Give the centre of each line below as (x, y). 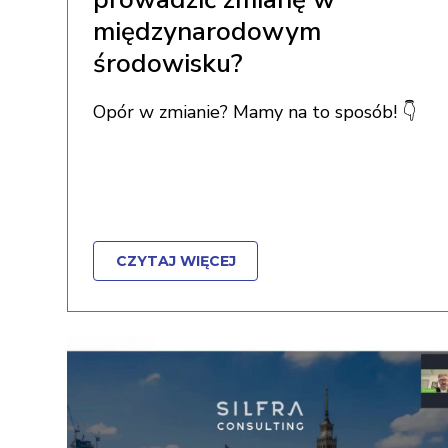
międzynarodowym (207, 31)
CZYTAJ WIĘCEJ (175, 261)
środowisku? (168, 63)
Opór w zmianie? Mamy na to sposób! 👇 (254, 112)
